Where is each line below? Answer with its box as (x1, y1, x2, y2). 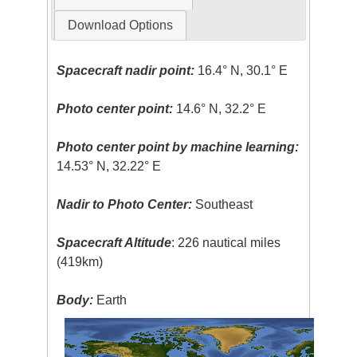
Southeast (192, 197, 253, 211)
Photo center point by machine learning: (57, 139, 300, 154)
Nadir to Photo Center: (57, 197, 193, 211)
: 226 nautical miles (171, 235, 281, 249)
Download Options (67, 18, 173, 32)
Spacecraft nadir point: (57, 63, 195, 77)
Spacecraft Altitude (57, 235, 172, 249)
